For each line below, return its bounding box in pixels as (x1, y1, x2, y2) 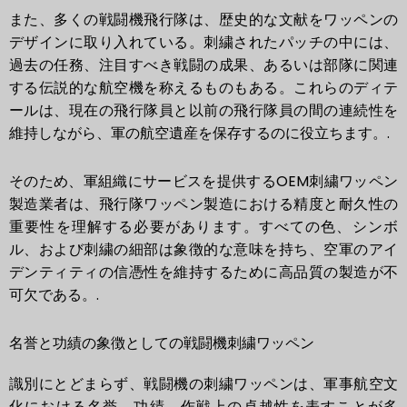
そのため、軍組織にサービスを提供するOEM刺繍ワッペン (9, 171, 398, 193)
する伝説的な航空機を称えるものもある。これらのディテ (9, 77, 398, 99)
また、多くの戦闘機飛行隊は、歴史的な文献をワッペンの (9, 9, 398, 31)
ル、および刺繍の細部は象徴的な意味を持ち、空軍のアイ (9, 239, 398, 261)
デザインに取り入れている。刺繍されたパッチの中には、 (9, 32, 398, 54)
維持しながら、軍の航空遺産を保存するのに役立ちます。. (9, 123, 390, 144)
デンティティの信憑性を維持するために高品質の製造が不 (9, 262, 398, 283)
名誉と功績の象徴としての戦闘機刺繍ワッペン (9, 333, 314, 354)
